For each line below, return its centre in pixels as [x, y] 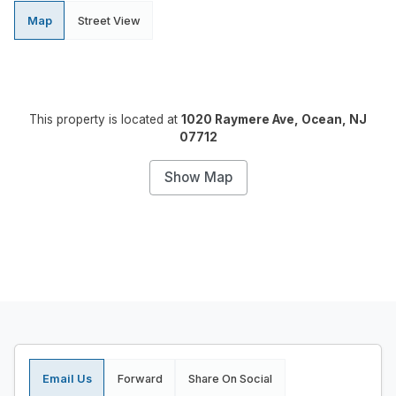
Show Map [198, 178]
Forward [140, 378]
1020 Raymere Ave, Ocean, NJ [274, 120]
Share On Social [230, 378]
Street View [109, 20]
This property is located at [105, 120]
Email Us [67, 378]
